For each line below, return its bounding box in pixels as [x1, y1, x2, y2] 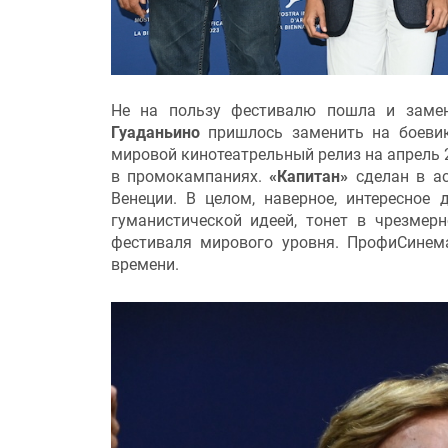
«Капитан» [269, 167, 349, 187]
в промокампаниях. [110, 167, 270, 187]
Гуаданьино [110, 123, 200, 143]
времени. [110, 255, 179, 275]
